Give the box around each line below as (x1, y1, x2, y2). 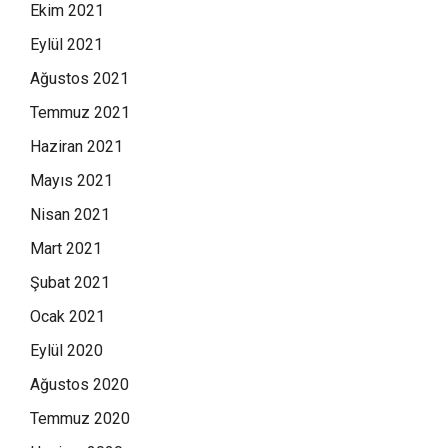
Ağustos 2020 (30, 374, 129, 394)
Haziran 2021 (30, 136, 123, 156)
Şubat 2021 (30, 272, 110, 292)
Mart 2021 (30, 238, 102, 258)
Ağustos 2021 (30, 68, 129, 88)
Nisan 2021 (30, 204, 110, 224)
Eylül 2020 (30, 340, 103, 360)
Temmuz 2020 (30, 408, 130, 428)
